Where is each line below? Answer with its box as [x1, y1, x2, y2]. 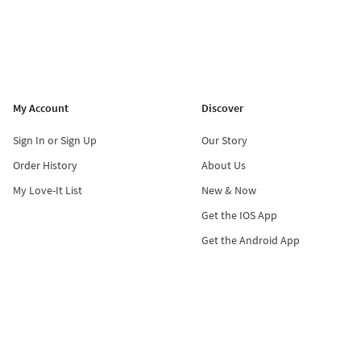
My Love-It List [13, 183, 82, 198]
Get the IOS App [201, 208, 278, 223]
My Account [13, 101, 68, 116]
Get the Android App [201, 233, 301, 248]
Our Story [201, 133, 248, 148]
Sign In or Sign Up [13, 133, 97, 148]
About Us [201, 158, 247, 173]
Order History [13, 158, 77, 173]
